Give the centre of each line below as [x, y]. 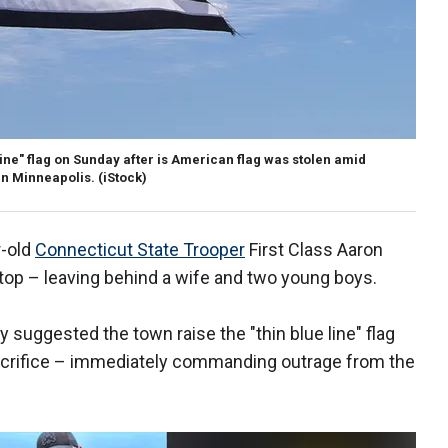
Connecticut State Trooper [140, 250]
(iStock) [122, 178]
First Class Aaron [314, 250]
